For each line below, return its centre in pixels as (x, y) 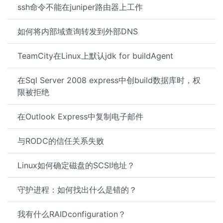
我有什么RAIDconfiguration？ (72, 214)
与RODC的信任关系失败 (61, 141)
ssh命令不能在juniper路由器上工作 (80, 7)
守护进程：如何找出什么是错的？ (77, 190)
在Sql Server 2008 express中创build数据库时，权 (109, 80)
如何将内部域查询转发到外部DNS (78, 31)
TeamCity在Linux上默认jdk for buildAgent (95, 56)
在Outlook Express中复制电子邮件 (80, 116)
